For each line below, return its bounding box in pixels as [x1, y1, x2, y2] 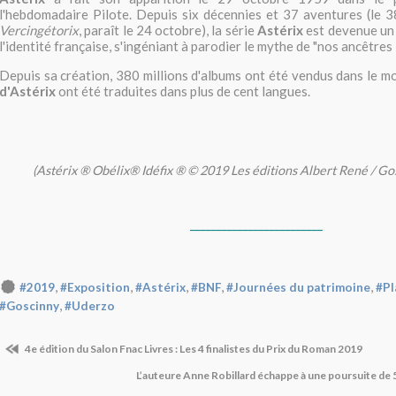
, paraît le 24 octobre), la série [79, 21, 255, 38]
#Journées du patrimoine [226, 279, 370, 294]
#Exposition [60, 279, 130, 294]
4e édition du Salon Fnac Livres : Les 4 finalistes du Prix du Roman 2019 [23, 342, 362, 356]
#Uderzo [65, 299, 115, 314]
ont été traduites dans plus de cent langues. [56, 82, 310, 99]
